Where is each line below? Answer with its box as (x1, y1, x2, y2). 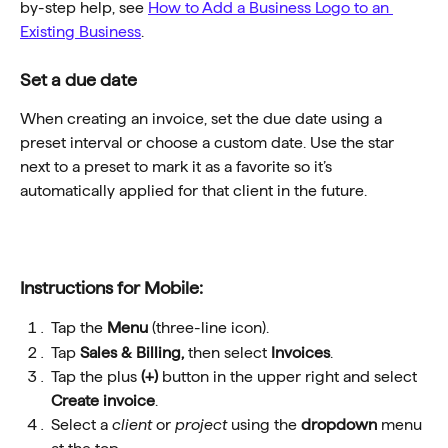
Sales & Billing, (80, 343, 188, 361)
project (175, 416, 227, 434)
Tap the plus (51, 368, 141, 386)
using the (227, 416, 301, 434)
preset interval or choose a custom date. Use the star (20, 134, 398, 152)
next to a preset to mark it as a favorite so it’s (20, 158, 336, 176)
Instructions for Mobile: (20, 278, 203, 298)
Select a (51, 416, 112, 434)
